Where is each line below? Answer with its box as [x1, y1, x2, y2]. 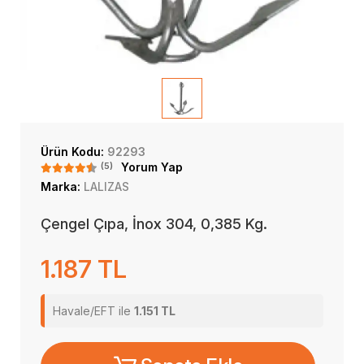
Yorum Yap [121, 160, 183, 174]
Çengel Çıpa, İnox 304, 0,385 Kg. [41, 215, 267, 232]
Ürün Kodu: [41, 145, 107, 158]
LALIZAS [84, 180, 129, 193]
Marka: [41, 180, 84, 193]
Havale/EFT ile [53, 304, 134, 318]
